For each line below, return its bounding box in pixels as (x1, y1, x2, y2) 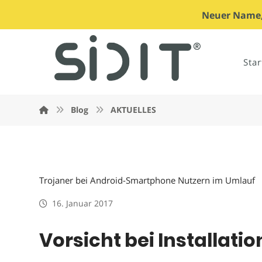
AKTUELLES (111, 104, 157, 115)
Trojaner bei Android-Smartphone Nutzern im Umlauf (39, 174, 256, 186)
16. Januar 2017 (52, 198, 113, 209)
